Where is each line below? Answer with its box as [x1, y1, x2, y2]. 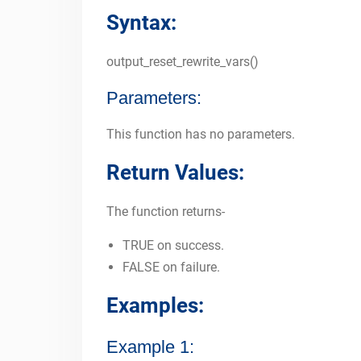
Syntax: [106, 10, 176, 35]
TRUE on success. [122, 238, 224, 253]
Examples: [106, 293, 204, 317]
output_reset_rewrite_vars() [106, 54, 259, 69]
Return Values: [106, 160, 244, 185]
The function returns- [106, 204, 225, 219]
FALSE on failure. [122, 259, 220, 275]
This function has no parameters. [106, 127, 295, 142]
